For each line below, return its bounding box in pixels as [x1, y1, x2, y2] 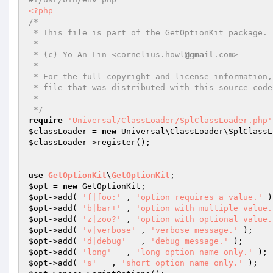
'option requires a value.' [136, 193, 263, 202]
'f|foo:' [82, 193, 121, 202]
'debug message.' [151, 236, 229, 246]
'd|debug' [82, 236, 126, 246]
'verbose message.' [151, 225, 238, 235]
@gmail [185, 50, 214, 59]
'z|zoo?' [82, 214, 121, 224]
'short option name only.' [121, 258, 243, 268]
